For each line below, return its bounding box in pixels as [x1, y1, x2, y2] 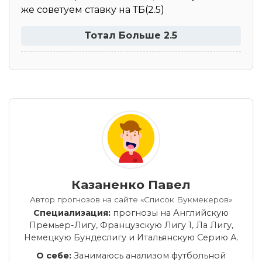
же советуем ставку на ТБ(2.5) [21, 4, 164, 16]
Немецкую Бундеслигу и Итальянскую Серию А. [23, 232, 239, 243]
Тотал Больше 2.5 [85, 30, 177, 42]
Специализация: [33, 208, 111, 219]
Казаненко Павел [71, 177, 191, 192]
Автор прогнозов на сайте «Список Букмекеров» [30, 195, 232, 205]
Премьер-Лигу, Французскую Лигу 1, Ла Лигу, [29, 220, 233, 231]
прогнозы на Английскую [111, 208, 229, 219]
